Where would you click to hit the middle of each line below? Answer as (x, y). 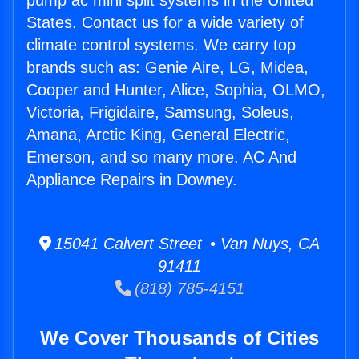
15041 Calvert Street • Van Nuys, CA (186, 244)
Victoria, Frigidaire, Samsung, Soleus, (160, 113)
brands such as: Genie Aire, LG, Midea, (167, 68)
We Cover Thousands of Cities (179, 338)
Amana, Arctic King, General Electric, (158, 135)
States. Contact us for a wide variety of (165, 23)
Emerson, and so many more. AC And (161, 157)
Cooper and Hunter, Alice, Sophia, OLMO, (176, 90)
